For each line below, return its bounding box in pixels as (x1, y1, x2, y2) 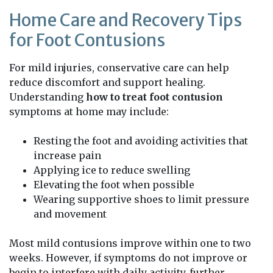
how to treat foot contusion (86, 91, 223, 104)
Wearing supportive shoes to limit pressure (34, 193, 249, 206)
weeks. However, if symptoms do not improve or (9, 252, 247, 264)
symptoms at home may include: (9, 105, 169, 118)
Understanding (9, 91, 86, 104)
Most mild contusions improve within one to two (9, 237, 251, 250)
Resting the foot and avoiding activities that (34, 135, 248, 147)
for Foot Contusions (9, 29, 165, 52)
